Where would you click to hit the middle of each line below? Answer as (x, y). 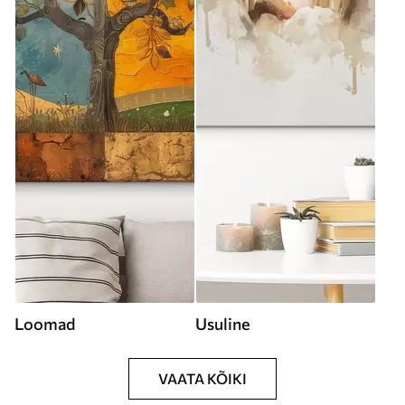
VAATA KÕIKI (202, 378)
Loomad (45, 324)
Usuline (222, 324)
